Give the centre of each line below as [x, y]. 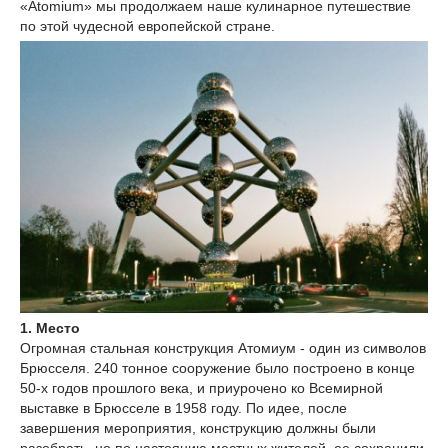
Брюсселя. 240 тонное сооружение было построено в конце [217, 368]
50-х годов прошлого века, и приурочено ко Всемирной [201, 388]
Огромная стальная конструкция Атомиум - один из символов [223, 348]
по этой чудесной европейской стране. [147, 26]
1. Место [50, 328]
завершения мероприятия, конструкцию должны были [198, 428]
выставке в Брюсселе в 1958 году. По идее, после [183, 408]
